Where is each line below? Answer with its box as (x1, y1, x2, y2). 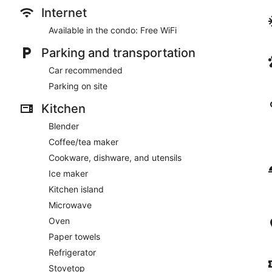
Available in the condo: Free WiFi (49, 25, 177, 35)
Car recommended (49, 65, 123, 75)
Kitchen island (49, 184, 104, 194)
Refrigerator (49, 247, 96, 257)
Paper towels (49, 231, 100, 242)
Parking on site (49, 81, 107, 91)
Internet (41, 5, 87, 20)
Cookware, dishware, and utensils (49, 152, 182, 163)
